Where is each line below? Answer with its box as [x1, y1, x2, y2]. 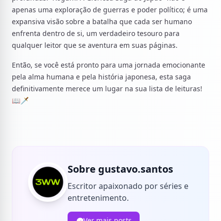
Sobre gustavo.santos [68, 162, 173, 176]
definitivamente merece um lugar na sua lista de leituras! [12, 84, 202, 93]
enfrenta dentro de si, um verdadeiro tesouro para [12, 29, 180, 38]
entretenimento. [68, 192, 129, 203]
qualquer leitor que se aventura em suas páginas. [12, 40, 178, 50]
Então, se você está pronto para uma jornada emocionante [12, 60, 205, 70]
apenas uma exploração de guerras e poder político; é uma [12, 5, 208, 14]
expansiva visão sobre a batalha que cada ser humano [12, 17, 192, 26]
